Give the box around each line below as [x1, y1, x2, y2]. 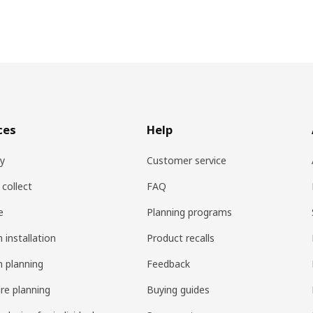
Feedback [147, 257, 191, 271]
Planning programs [147, 205, 233, 219]
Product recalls [147, 231, 215, 245]
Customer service [147, 154, 227, 168]
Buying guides [147, 283, 210, 297]
